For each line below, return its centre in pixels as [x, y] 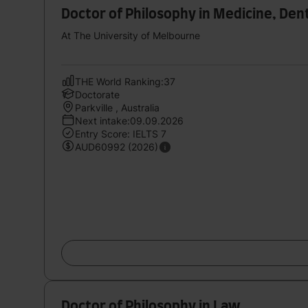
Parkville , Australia [117, 107]
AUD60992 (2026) [117, 146]
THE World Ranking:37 [125, 81]
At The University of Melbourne [131, 35]
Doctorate [97, 94]
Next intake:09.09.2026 [129, 120]
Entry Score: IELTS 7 [121, 133]
